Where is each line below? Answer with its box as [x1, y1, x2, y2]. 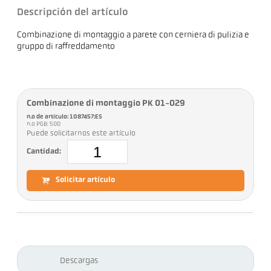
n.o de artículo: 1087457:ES [27, 114, 103, 121]
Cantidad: [27, 148, 62, 155]
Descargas [60, 256, 99, 266]
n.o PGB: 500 [27, 121, 62, 128]
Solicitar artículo [56, 177, 116, 184]
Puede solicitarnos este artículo [27, 130, 136, 138]
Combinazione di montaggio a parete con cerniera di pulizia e [17, 31, 250, 41]
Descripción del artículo [17, 7, 129, 18]
